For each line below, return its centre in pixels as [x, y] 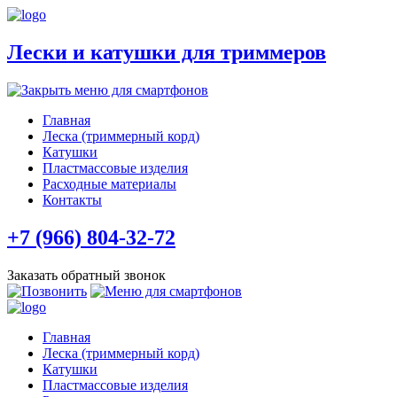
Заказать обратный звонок [86, 275]
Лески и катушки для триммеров [167, 52]
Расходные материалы [109, 183]
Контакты [72, 199]
